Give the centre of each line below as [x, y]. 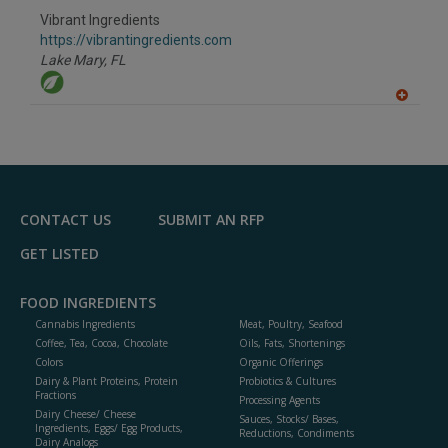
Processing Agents [279, 400]
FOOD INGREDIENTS [88, 303]
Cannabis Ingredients [85, 324]
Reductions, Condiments [296, 433]
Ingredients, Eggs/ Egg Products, [109, 428]
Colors [49, 362]
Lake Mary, [73, 60]
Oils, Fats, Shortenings [292, 343]
